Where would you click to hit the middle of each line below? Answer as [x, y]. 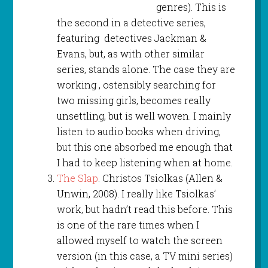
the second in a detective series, [131, 22]
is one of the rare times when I [128, 224]
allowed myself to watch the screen [139, 240]
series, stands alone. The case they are [146, 69]
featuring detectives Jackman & [131, 38]
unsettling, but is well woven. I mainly [144, 115]
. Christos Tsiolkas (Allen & [160, 178]
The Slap [77, 178]
